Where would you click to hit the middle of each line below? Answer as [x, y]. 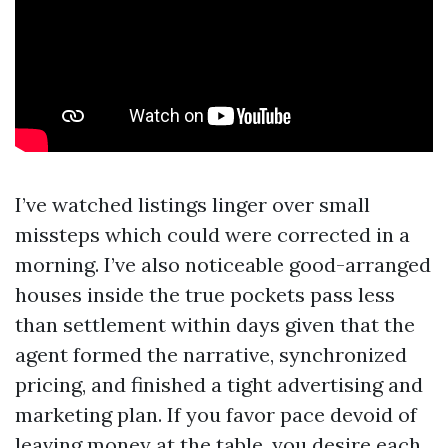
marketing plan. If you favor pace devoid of [216, 414]
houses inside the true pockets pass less [205, 294]
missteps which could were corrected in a [212, 234]
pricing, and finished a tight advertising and [219, 384]
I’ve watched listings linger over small [192, 204]
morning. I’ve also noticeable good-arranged [223, 264]
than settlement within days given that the [215, 324]
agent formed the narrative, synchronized [211, 354]
